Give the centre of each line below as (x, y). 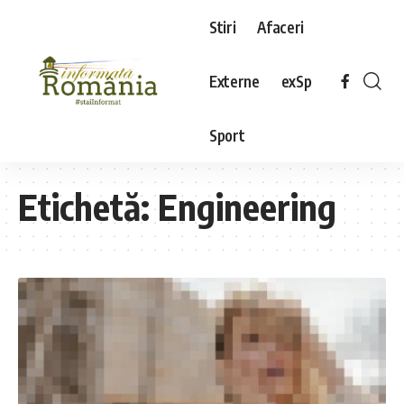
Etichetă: (88, 207)
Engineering (247, 207)
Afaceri (281, 27)
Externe (234, 81)
